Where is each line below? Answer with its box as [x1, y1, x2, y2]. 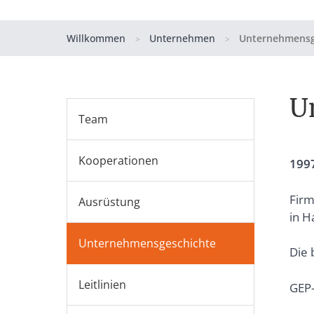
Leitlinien [78, 277, 126, 292]
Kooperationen [78, 153, 158, 168]
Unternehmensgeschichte [78, 235, 216, 251]
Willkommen [66, 32, 125, 45]
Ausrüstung [78, 194, 140, 210]
